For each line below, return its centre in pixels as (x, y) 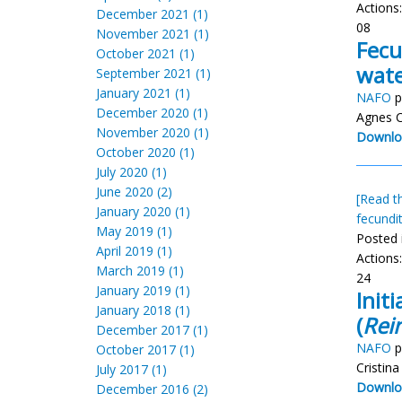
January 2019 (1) (143, 290)
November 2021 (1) (153, 34)
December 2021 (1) (152, 14)
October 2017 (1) (145, 350)
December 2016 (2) (152, 389)
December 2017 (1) (152, 330)
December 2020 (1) (152, 113)
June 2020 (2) (134, 192)
